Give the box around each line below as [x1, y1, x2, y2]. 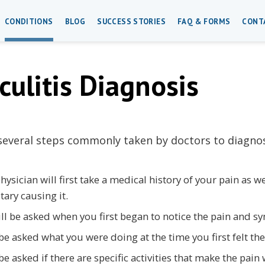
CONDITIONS [4, 16, 53, 27]
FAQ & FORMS [177, 16, 231, 27]
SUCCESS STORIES [97, 16, 166, 27]
